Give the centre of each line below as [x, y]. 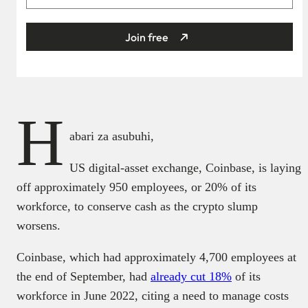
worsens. [38, 226]
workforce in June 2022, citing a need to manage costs [153, 296]
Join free [146, 37]
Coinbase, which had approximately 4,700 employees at [156, 257]
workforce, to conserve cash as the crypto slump [137, 207]
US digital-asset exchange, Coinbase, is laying [185, 168]
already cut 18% [191, 277]
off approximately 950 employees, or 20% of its [136, 187]
